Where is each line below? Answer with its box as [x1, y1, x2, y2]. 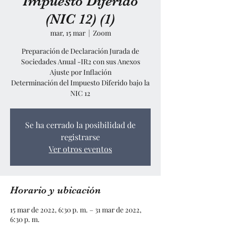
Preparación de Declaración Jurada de [22, 46, 139, 56]
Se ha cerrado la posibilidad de [25, 120, 136, 130]
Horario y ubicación [10, 184, 101, 196]
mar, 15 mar [50, 28, 85, 38]
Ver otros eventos [49, 144, 112, 154]
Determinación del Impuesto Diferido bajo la [11, 78, 150, 87]
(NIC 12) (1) [46, 11, 115, 27]
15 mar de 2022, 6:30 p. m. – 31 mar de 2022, [10, 205, 142, 214]
